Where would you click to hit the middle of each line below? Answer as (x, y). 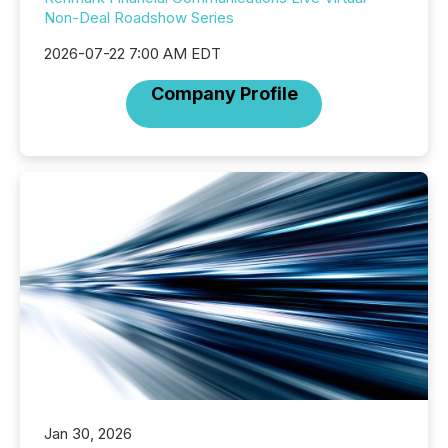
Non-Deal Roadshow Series (139, 17)
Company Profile (224, 93)
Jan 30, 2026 (88, 434)
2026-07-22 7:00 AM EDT (132, 53)
